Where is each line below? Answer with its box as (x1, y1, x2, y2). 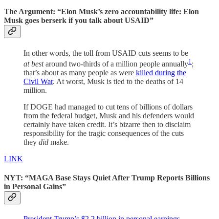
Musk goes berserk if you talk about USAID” (4, 16, 153, 25)
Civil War (23, 77, 53, 86)
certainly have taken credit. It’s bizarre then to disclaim (23, 120, 191, 129)
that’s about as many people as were (23, 68, 136, 77)
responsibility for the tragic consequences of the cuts (23, 129, 184, 137)
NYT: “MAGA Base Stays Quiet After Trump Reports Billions (4, 174, 210, 182)
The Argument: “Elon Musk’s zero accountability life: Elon (4, 7, 199, 16)
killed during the (136, 68, 186, 77)
